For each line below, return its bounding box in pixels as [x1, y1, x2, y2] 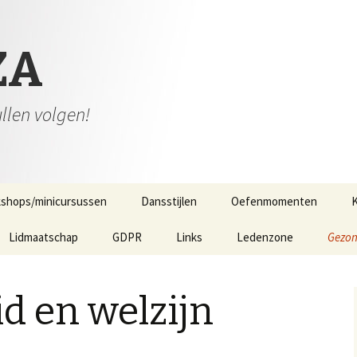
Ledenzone [237, 229, 293, 245]
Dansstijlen [141, 194, 197, 209]
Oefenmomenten [231, 194, 317, 209]
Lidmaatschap [9, 229, 78, 245]
